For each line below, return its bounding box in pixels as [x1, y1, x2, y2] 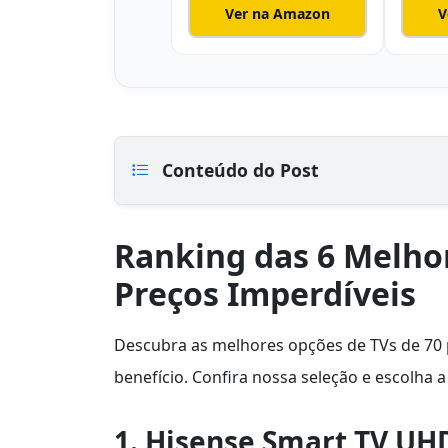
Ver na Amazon [224, 3, 330, 23]
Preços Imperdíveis [114, 272, 416, 316]
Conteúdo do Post [157, 158, 319, 183]
